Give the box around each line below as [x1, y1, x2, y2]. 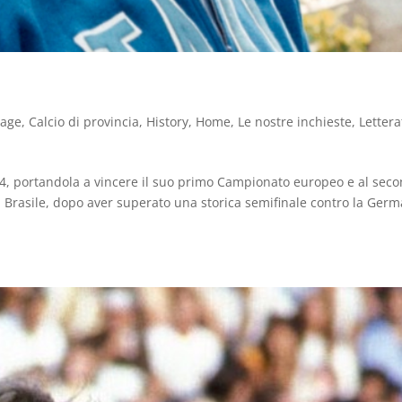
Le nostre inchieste [238, 112, 353, 130]
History [146, 112, 189, 130]
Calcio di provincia [29, 112, 140, 130]
